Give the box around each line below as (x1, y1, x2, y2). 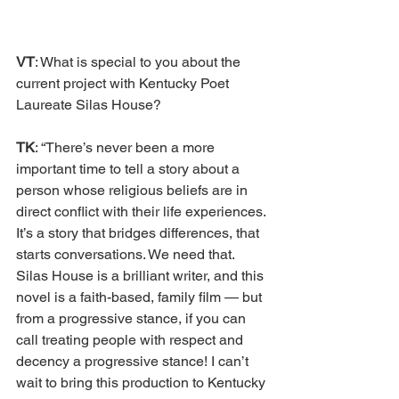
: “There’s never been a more (35, 139, 218, 157)
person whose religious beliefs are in (16, 182, 251, 199)
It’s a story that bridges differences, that (16, 224, 263, 242)
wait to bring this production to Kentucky (16, 374, 269, 392)
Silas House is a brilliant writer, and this (16, 267, 267, 285)
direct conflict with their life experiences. (16, 203, 269, 221)
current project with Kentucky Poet (16, 75, 232, 93)
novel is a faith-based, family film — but (16, 289, 265, 306)
